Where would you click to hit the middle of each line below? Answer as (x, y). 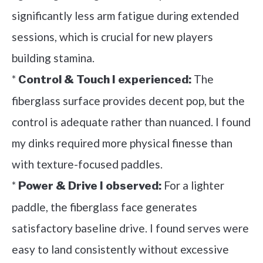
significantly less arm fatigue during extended (125, 16)
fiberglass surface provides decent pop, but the (128, 101)
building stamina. (53, 58)
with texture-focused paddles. (87, 164)
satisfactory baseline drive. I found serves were (130, 228)
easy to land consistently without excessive (120, 249)
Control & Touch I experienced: (105, 80)
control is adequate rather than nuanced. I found (131, 122)
